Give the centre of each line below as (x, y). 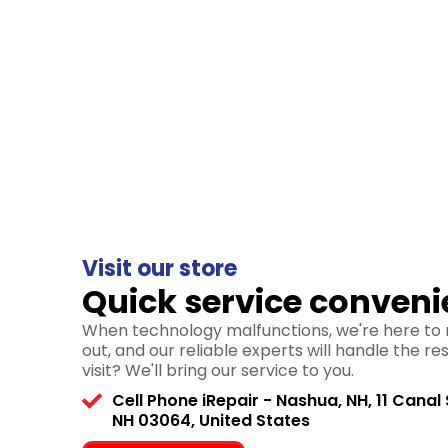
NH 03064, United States (211, 420)
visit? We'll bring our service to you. (218, 370)
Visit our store (159, 268)
